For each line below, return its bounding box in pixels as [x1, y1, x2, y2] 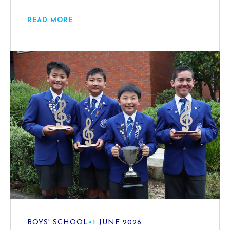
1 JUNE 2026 [93, 219, 142, 227]
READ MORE [27, 16, 73, 24]
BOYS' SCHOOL [27, 219, 88, 227]
